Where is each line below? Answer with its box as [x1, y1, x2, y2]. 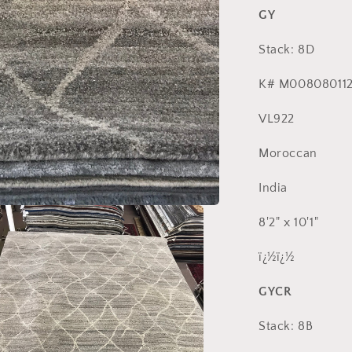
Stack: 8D [258, 42, 315, 57]
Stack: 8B [258, 318, 313, 333]
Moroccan [258, 145, 317, 160]
